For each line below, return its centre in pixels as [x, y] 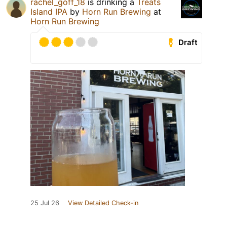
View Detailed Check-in [103, 203]
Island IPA [49, 12]
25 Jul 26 [45, 203]
